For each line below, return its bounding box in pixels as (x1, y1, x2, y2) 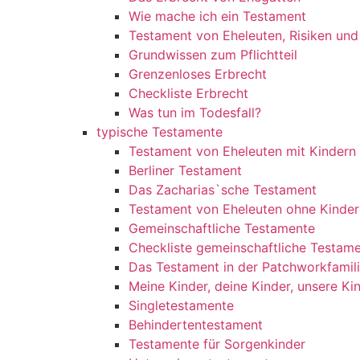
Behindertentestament (129, 317, 263, 333)
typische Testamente (96, 124, 223, 140)
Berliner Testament (129, 162, 242, 178)
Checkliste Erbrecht (129, 85, 248, 101)
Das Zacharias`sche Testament (129, 182, 317, 198)
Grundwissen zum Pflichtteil (129, 47, 297, 63)
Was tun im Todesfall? (129, 104, 261, 121)
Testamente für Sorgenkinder (129, 336, 305, 352)
